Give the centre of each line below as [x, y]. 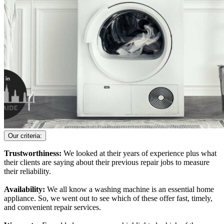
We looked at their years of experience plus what [140, 153]
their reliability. [27, 171]
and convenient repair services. [52, 207]
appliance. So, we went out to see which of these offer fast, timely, [108, 198]
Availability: [25, 189]
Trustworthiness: [34, 153]
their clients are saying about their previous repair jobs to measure [107, 162]
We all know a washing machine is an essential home [130, 189]
